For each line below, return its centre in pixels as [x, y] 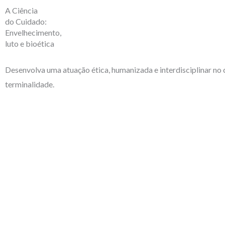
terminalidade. [30, 84]
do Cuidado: [26, 21]
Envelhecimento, [33, 32]
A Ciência [21, 10]
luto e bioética [30, 43]
